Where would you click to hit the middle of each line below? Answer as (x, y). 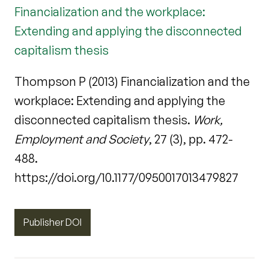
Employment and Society (82, 139)
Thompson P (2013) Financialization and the (132, 81)
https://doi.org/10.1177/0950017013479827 (126, 177)
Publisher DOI (53, 222)
